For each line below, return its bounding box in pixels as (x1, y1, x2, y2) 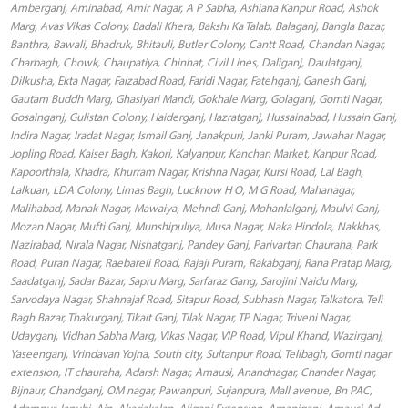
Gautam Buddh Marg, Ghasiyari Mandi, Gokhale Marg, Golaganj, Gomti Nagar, (10, 90, 382, 106)
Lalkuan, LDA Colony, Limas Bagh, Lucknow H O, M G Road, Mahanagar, (10, 181, 355, 197)
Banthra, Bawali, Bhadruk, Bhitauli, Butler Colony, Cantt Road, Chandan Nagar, (10, 36, 385, 51)
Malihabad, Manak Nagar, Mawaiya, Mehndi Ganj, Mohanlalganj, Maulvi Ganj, (10, 199, 380, 215)
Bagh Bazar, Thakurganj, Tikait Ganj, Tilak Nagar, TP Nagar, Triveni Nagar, (10, 309, 351, 324)
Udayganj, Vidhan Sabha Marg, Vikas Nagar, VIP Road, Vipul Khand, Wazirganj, (10, 327, 383, 342)
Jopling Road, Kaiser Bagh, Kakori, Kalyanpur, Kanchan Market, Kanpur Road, (10, 145, 377, 160)
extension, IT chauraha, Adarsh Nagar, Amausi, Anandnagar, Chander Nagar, (10, 363, 376, 379)
